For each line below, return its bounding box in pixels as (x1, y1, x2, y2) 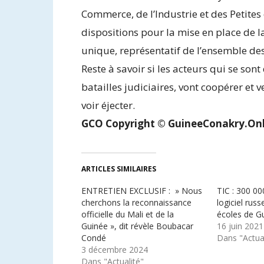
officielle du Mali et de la (81, 208, 174, 220)
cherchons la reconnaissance (81, 196, 192, 208)
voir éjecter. (81, 98, 135, 112)
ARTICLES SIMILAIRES (81, 163, 156, 174)
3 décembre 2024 (81, 243, 148, 255)
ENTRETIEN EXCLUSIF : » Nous (81, 184, 202, 196)
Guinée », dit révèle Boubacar (81, 220, 193, 232)
